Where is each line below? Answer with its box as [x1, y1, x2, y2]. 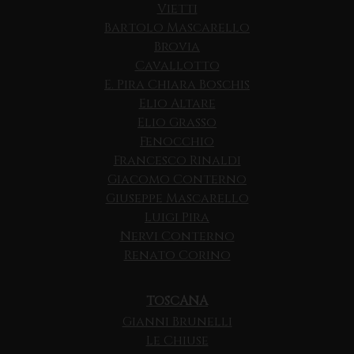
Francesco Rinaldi [113, 152, 241, 170]
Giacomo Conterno [107, 171, 247, 189]
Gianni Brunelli [122, 313, 232, 331]
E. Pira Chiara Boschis [104, 76, 250, 94]
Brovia [154, 38, 200, 56]
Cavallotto [134, 57, 220, 75]
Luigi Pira [145, 209, 209, 227]
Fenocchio [140, 133, 214, 151]
